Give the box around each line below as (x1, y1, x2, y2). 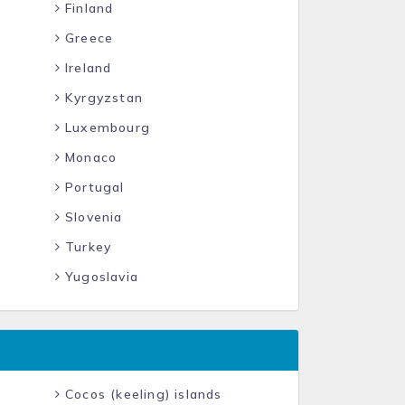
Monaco (60, 149, 118, 165)
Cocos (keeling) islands (60, 386, 222, 402)
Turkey (60, 239, 112, 255)
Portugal (60, 179, 125, 195)
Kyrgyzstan (60, 89, 143, 106)
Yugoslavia (60, 268, 138, 285)
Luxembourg (60, 119, 150, 136)
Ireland (60, 60, 112, 76)
